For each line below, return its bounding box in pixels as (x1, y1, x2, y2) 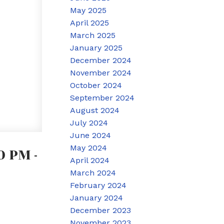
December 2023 (70, 205, 131, 215)
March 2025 (70, 30, 116, 40)
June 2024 (70, 130, 111, 140)
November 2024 (70, 67, 132, 77)
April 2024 (70, 155, 110, 165)
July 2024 (70, 117, 108, 127)
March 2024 (70, 167, 116, 177)
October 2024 (70, 80, 122, 90)
